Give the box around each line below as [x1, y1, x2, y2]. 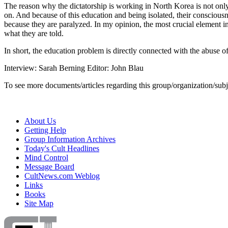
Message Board [24, 162, 74, 171]
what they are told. [4, 28, 64, 38]
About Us [24, 116, 56, 125]
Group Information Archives [24, 134, 116, 144]
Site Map [24, 198, 53, 208]
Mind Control [24, 153, 68, 162]
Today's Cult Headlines [24, 144, 99, 153]
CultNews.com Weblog [24, 171, 100, 180]
